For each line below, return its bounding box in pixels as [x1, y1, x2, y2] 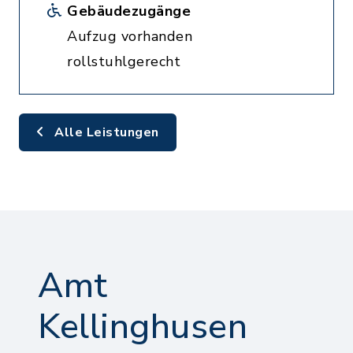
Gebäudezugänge [67, 2, 191, 20]
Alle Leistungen [50, 124, 159, 141]
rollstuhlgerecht [67, 52, 180, 71]
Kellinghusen [38, 303, 247, 351]
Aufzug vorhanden [67, 27, 192, 46]
